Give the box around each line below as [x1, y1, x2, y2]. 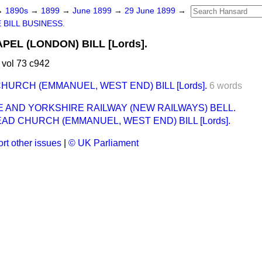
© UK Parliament [68, 138, 139, 148]
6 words [209, 81, 242, 91]
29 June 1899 [125, 6, 178, 15]
